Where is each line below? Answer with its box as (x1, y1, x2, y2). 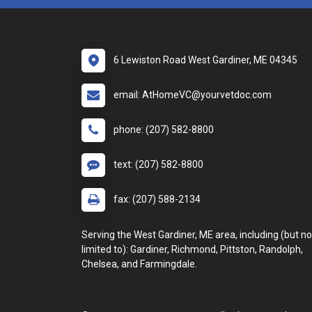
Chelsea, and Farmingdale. (81, 258, 197, 270)
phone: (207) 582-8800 (114, 124, 214, 135)
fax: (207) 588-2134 (114, 194, 201, 205)
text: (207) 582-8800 (114, 159, 203, 170)
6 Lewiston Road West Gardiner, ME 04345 (114, 54, 297, 65)
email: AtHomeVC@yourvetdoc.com (114, 89, 272, 100)
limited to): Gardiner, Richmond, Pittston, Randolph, (81, 244, 303, 255)
